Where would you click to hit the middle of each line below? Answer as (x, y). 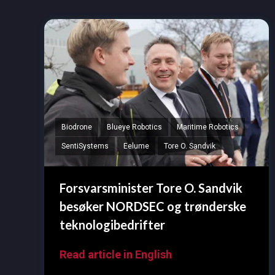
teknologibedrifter (112, 225)
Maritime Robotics (208, 127)
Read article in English (116, 255)
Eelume (136, 146)
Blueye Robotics (134, 127)
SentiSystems (85, 146)
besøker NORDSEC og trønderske (153, 207)
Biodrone (77, 127)
